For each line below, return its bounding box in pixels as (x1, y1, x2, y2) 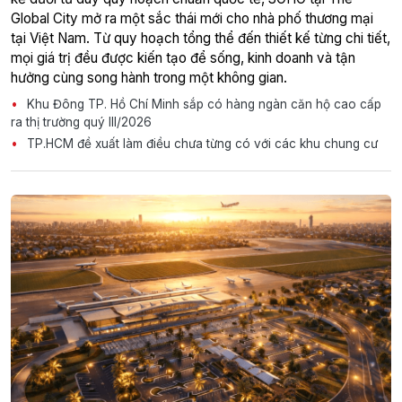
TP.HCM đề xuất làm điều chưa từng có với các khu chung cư (23, 135, 378, 151)
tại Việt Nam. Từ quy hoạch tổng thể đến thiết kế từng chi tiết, (11, 29, 390, 47)
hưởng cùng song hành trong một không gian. (11, 68, 287, 86)
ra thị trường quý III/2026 (11, 114, 152, 129)
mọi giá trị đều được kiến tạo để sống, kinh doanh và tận (11, 48, 355, 66)
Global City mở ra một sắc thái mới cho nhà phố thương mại (11, 9, 373, 27)
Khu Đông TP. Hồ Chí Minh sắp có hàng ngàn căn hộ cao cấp (23, 96, 381, 111)
